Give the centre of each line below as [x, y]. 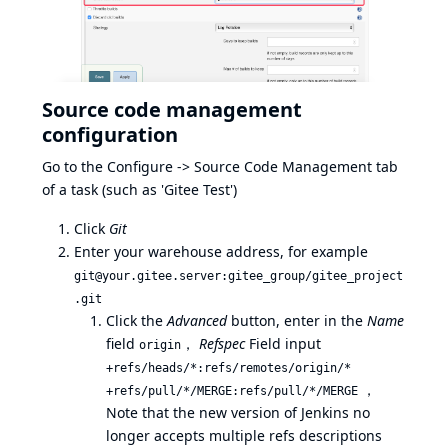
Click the [136, 320]
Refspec [222, 343]
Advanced [197, 320]
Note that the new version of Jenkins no [238, 412]
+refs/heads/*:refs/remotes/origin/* [228, 367]
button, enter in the [297, 320]
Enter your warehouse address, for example [221, 251]
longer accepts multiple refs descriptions [244, 435]
